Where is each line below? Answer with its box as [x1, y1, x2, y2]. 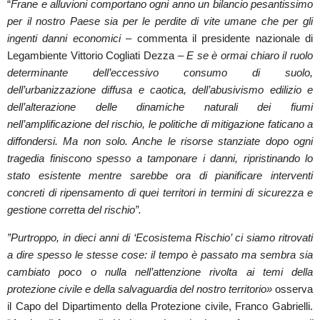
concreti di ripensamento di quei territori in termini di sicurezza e [7, 186, 313, 199]
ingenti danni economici [7, 32, 121, 45]
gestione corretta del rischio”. [7, 204, 141, 216]
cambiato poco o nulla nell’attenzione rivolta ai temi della [7, 266, 313, 279]
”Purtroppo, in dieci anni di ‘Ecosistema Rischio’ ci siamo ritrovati [7, 231, 313, 244]
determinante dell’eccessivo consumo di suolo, [7, 66, 313, 79]
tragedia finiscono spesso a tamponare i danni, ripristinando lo [7, 152, 313, 165]
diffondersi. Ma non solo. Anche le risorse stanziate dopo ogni [7, 135, 313, 148]
